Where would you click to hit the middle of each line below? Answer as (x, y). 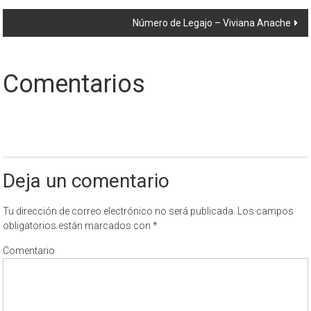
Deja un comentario (86, 181)
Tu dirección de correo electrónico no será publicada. (119, 211)
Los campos (265, 211)
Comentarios (74, 84)
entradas (40, 33)
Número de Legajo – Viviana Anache (211, 23)
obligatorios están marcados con (78, 226)
